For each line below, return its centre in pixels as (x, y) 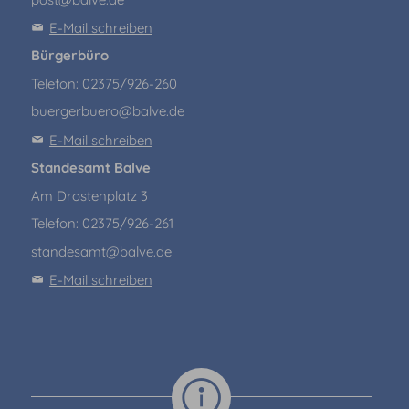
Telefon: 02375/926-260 (104, 83)
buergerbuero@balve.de (107, 111)
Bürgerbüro (69, 56)
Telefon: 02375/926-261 (102, 224)
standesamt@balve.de (101, 251)
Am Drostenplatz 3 (89, 195)
